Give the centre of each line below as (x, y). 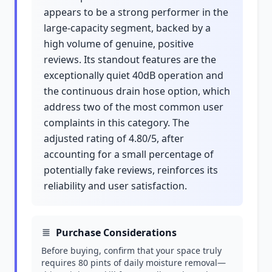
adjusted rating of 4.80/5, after (114, 138)
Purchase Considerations (116, 233)
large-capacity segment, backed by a (127, 28)
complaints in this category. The (117, 123)
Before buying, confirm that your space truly (131, 250)
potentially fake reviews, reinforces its (131, 170)
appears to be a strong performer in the (136, 12)
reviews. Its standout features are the (130, 59)
